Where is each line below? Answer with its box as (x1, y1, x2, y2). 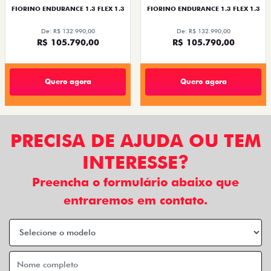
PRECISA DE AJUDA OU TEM (10, 129, 261, 151)
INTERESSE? (82, 151, 189, 173)
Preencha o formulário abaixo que (32, 174, 239, 189)
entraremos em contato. (64, 192, 207, 207)
